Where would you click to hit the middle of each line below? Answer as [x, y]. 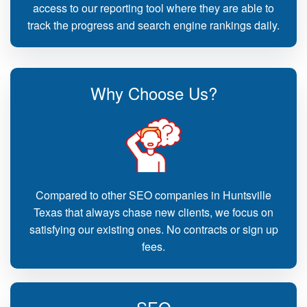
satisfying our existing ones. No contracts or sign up [153, 229]
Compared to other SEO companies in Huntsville [153, 195]
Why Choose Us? [153, 93]
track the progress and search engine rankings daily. [153, 25]
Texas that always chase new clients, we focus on [153, 212]
